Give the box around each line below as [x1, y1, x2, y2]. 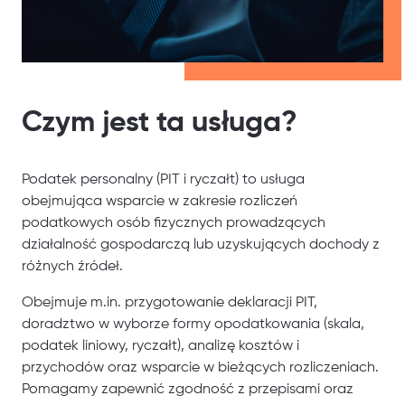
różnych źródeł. [22, 259, 123, 275]
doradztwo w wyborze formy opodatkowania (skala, [22, 317, 364, 333]
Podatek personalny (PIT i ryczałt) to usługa [22, 173, 305, 188]
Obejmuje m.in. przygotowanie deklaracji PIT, [22, 296, 317, 311]
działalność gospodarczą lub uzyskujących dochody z [22, 238, 380, 253]
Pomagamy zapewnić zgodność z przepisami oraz [22, 382, 353, 398]
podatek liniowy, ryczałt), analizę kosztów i [22, 339, 299, 354]
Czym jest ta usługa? [22, 108, 297, 138]
